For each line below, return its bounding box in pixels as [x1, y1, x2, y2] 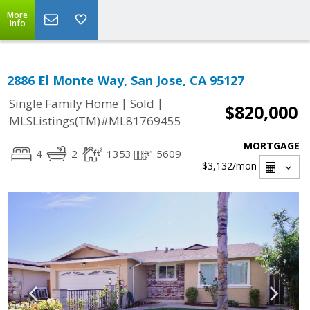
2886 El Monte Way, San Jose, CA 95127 [7, 72, 244, 89]
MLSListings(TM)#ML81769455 [9, 113, 181, 129]
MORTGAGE [244, 139, 300, 152]
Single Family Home [9, 95, 118, 112]
